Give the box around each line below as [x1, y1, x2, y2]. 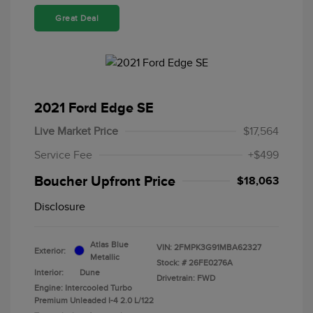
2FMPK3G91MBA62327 [174, 242, 261, 252]
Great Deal [55, 13, 99, 23]
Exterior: [34, 245, 66, 256]
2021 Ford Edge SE [34, 99, 154, 115]
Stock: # [156, 257, 187, 268]
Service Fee [34, 148, 92, 161]
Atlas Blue [90, 239, 129, 249]
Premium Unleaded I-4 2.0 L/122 [34, 295, 154, 305]
